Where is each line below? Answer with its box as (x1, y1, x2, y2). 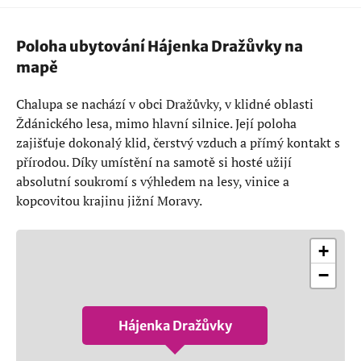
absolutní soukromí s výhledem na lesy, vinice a (16, 172, 289, 190)
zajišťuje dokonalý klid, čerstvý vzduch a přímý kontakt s (16, 133, 340, 151)
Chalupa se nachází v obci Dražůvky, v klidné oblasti (16, 94, 313, 113)
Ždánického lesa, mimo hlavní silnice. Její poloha (16, 114, 297, 132)
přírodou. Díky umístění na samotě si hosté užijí (16, 152, 292, 171)
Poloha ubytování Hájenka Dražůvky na (16, 36, 303, 56)
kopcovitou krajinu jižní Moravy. (16, 191, 202, 210)
